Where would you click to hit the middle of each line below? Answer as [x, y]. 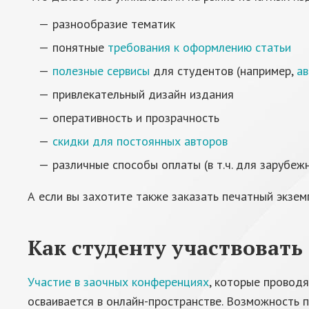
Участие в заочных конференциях [118, 282]
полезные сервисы [101, 71]
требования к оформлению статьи [199, 47]
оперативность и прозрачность [136, 118]
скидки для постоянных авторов [140, 141]
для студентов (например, [223, 71]
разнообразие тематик [114, 24]
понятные [80, 47]
